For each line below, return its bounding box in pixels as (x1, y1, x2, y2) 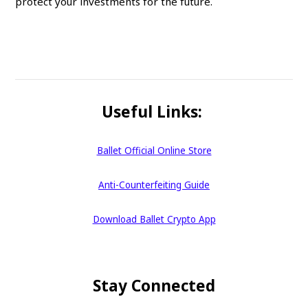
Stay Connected (93, 274, 215, 296)
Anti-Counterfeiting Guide (98, 178, 210, 191)
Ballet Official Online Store (96, 144, 212, 157)
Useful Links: (102, 100, 206, 122)
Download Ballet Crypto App (92, 212, 216, 225)
